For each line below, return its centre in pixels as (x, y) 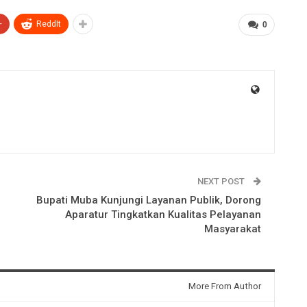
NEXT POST (222, 181)
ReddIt (49, 24)
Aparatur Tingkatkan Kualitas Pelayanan (163, 214)
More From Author (224, 286)
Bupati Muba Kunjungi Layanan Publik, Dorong (148, 200)
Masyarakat (232, 229)
